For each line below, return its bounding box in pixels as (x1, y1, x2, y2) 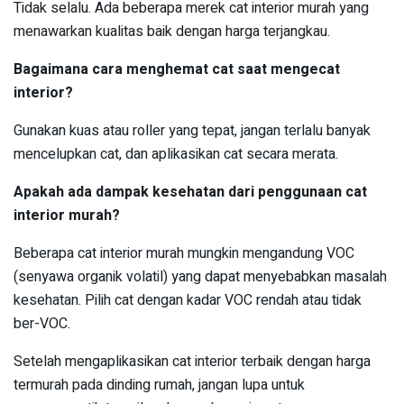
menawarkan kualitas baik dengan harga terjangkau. (14, 20, 330, 42)
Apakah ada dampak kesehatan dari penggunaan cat (14, 180, 367, 203)
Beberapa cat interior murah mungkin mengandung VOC (14, 242, 354, 264)
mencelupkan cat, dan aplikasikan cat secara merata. (14, 142, 338, 165)
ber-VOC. (14, 312, 70, 335)
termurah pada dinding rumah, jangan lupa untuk (14, 373, 305, 396)
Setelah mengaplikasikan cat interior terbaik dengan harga (14, 350, 371, 372)
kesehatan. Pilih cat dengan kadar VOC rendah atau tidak (14, 289, 362, 311)
